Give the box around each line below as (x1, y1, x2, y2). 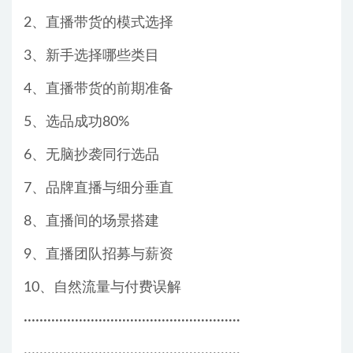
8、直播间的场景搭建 (24, 214, 159, 229)
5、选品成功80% (24, 115, 129, 130)
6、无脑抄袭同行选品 (24, 148, 159, 163)
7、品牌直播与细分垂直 (24, 181, 173, 196)
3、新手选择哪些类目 (24, 49, 159, 64)
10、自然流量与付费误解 (24, 281, 181, 295)
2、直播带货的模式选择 (24, 16, 173, 31)
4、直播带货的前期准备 (24, 82, 173, 97)
